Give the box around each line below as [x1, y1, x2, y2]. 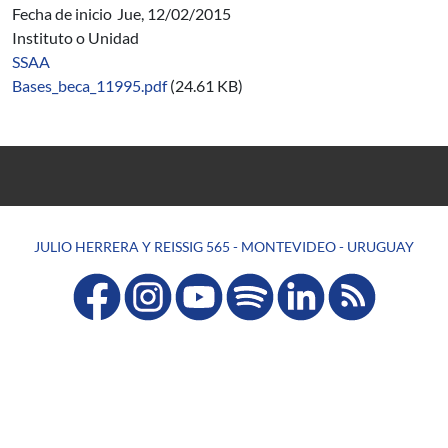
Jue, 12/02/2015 [117, 4, 231, 23]
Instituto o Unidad [12, 28, 139, 47]
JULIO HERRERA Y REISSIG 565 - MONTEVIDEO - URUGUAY [34, 238, 414, 255]
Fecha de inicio [12, 4, 112, 23]
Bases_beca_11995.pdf [12, 76, 167, 95]
